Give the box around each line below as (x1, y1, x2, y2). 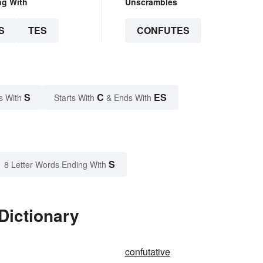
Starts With (54, 92, 97, 104)
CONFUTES (136, 23, 190, 38)
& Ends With (104, 92, 154, 104)
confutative (124, 245, 170, 259)
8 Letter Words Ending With (4, 159, 106, 171)
